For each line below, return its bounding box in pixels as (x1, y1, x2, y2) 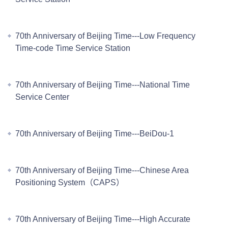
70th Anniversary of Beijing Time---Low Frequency (15, 32, 195, 40)
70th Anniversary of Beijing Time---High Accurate (15, 215, 190, 223)
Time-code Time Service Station (15, 44, 130, 52)
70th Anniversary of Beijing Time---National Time (15, 80, 190, 89)
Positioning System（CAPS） (15, 178, 124, 187)
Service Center (15, 93, 69, 101)
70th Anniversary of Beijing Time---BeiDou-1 (15, 129, 174, 138)
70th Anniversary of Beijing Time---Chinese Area (15, 166, 189, 175)
